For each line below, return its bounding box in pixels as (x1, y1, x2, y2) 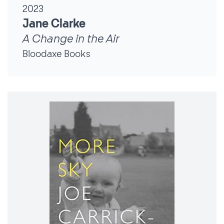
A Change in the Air (22, 32, 119, 45)
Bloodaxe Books (22, 48, 90, 59)
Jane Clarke (22, 17, 85, 30)
